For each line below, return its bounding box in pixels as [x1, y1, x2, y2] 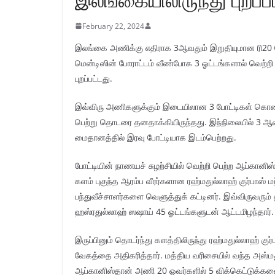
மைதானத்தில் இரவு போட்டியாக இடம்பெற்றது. [75, 131, 236, 143]
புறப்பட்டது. [75, 72, 112, 84]
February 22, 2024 [82, 20, 144, 31]
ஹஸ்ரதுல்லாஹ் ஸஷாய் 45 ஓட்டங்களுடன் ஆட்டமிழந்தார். [75, 205, 274, 217]
